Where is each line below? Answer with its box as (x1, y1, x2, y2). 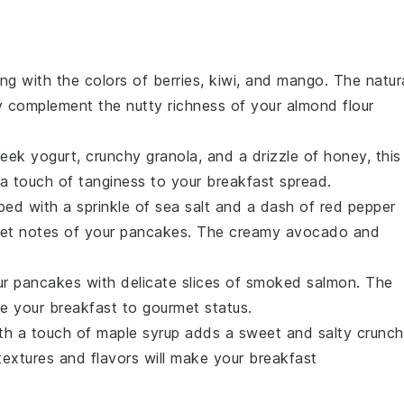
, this (366, 147, 401, 165)
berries (152, 71, 200, 89)
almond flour (286, 96, 374, 115)
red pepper (319, 197, 396, 216)
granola (146, 147, 198, 165)
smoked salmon (245, 273, 356, 291)
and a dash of (210, 197, 320, 216)
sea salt (155, 197, 210, 216)
